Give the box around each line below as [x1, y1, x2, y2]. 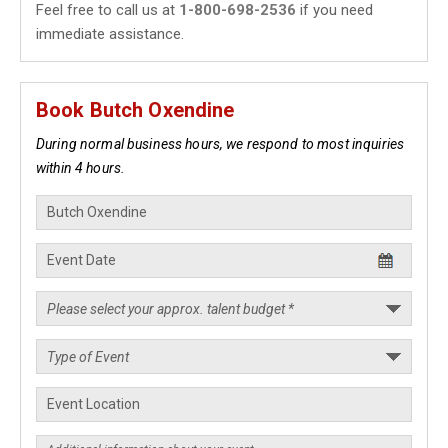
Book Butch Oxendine [36, 98, 235, 122]
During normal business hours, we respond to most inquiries [36, 136, 405, 152]
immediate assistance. [36, 25, 184, 43]
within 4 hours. [36, 160, 126, 176]
